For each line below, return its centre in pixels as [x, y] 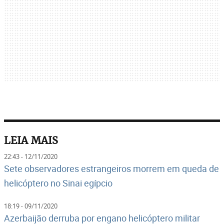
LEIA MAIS [31, 140]
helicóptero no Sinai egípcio [58, 183]
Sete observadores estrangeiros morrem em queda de [111, 168]
